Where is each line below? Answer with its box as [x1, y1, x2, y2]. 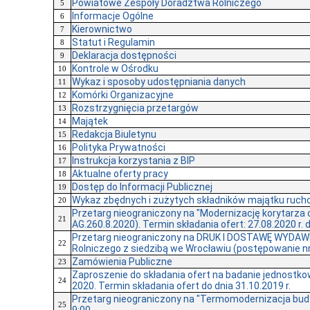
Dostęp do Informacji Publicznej [72, 181, 212, 193]
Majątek [72, 116, 108, 127]
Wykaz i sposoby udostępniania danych [72, 76, 246, 88]
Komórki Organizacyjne [72, 89, 174, 101]
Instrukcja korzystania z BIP [72, 155, 195, 167]
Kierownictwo [72, 24, 132, 35]
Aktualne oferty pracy [72, 168, 168, 180]
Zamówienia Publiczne [72, 256, 172, 268]
